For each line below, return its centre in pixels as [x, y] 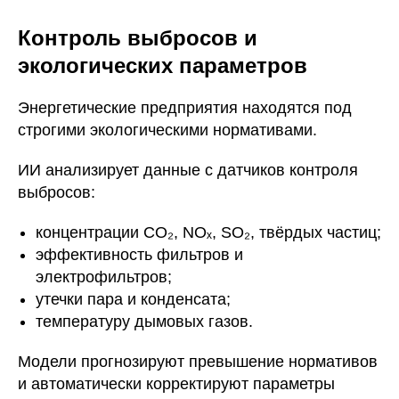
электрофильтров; [104, 277]
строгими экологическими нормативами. [167, 130]
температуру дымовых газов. [144, 322]
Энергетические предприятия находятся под [185, 108]
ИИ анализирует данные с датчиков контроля [188, 170]
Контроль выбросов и [138, 38]
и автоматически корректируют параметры [176, 384]
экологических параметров [163, 65]
